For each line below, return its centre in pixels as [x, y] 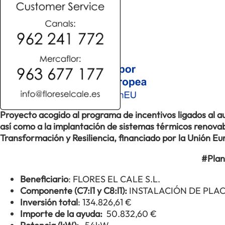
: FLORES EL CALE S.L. [114, 179]
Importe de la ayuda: [63, 214]
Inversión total [49, 202]
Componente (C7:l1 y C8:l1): [75, 191]
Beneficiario [44, 179]
